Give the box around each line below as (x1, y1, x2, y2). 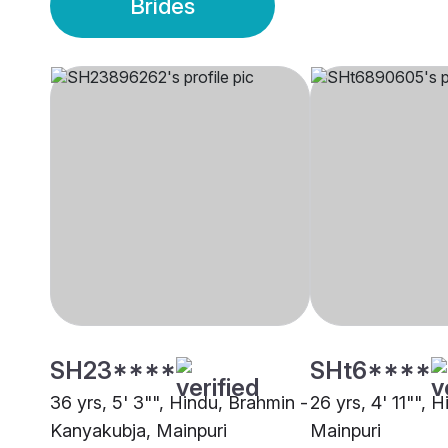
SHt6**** (310, 356, 431, 386)
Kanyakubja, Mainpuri (50, 420, 227, 442)
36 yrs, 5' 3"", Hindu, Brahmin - (50, 392, 308, 414)
